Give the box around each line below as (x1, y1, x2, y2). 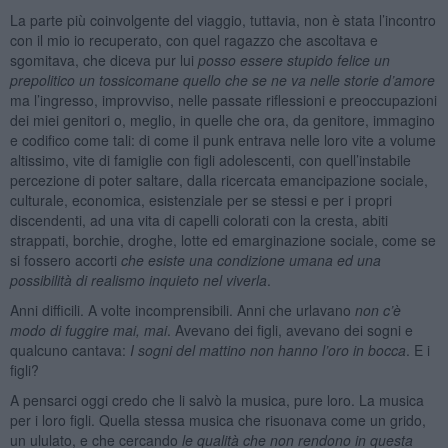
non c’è (354, 299, 401, 320)
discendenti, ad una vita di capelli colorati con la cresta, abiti (9, 209, 388, 230)
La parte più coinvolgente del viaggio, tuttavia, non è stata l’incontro (9, 9, 436, 30)
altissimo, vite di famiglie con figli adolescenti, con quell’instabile (9, 149, 411, 170)
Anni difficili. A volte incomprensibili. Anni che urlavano (9, 299, 355, 320)
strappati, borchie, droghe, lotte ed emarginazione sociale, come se (9, 229, 436, 250)
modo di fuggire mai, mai (9, 319, 167, 340)
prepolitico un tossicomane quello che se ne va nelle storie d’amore (9, 69, 435, 90)
